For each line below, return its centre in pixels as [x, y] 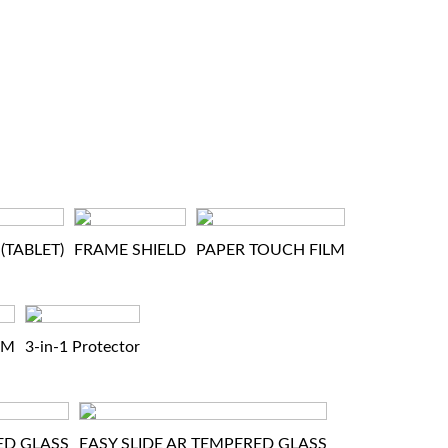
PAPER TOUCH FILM [270, 250]
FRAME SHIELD [130, 250]
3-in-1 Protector [82, 347]
